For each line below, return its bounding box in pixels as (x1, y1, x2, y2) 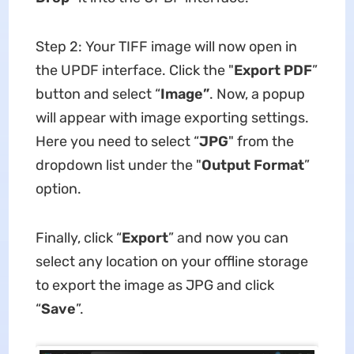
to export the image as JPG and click (35, 277, 274, 294)
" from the (228, 133, 294, 150)
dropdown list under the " (35, 156, 201, 174)
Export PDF (233, 62, 312, 79)
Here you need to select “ (35, 133, 199, 150)
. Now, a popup (209, 85, 305, 103)
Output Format (201, 156, 304, 174)
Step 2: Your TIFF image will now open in (35, 38, 297, 55)
